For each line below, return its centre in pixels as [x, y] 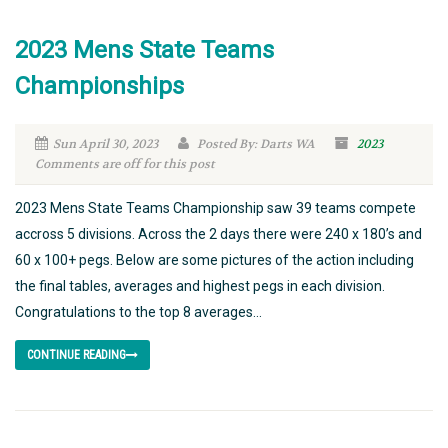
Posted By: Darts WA [254, 143]
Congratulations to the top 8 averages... [138, 311]
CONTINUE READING [76, 354]
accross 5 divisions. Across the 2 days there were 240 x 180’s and [218, 233]
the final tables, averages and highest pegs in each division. [200, 285]
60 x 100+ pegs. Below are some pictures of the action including [214, 259]
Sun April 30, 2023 [105, 143]
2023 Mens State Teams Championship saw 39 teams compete [215, 207]
